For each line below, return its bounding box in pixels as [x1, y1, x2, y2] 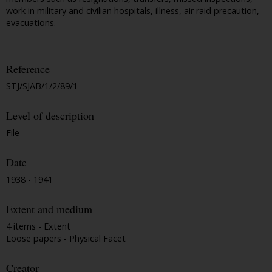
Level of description [6, 108, 94, 123]
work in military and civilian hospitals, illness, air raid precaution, [6, 5, 259, 17]
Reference [6, 61, 50, 76]
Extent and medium [6, 202, 92, 217]
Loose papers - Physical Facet [6, 232, 126, 244]
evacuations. [6, 17, 56, 29]
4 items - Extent [6, 220, 70, 232]
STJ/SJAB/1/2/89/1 [6, 80, 78, 92]
